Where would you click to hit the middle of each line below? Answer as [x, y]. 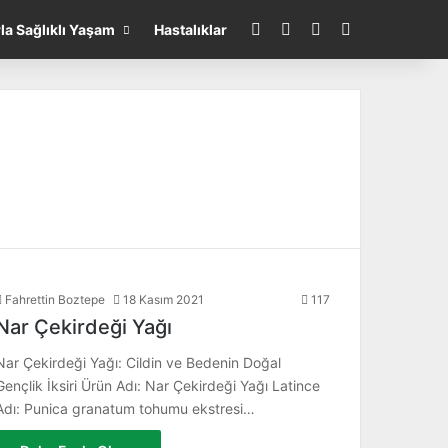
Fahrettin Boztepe [55, 299]
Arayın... [381, 29]
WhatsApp [360, 29]
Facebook [298, 29]
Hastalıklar [190, 29]
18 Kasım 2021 [163, 299]
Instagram [328, 29]
